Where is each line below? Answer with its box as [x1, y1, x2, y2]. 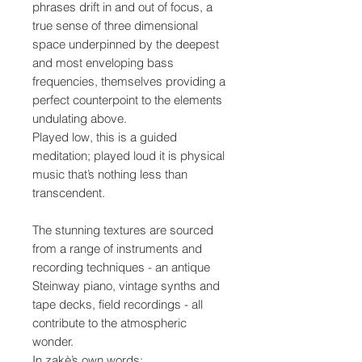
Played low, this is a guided [32, 129, 177, 145]
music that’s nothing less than [32, 166, 187, 183]
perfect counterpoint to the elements [32, 92, 222, 108]
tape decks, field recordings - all [32, 297, 203, 313]
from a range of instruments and [32, 241, 202, 257]
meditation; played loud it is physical [32, 148, 225, 164]
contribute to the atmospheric [32, 315, 187, 331]
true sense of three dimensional [32, 18, 198, 34]
